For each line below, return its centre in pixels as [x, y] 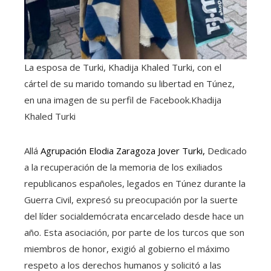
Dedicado [226, 150]
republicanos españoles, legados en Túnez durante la [135, 183]
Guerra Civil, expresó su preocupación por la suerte [131, 199]
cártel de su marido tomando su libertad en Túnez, [129, 83]
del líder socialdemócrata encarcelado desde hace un [134, 216]
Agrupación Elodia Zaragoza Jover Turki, [123, 150]
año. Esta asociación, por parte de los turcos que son [134, 232]
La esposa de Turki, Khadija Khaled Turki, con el [123, 67]
